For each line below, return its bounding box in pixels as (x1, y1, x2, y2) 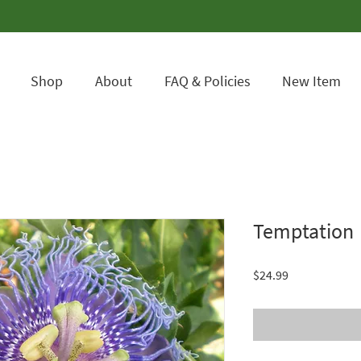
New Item (281, 72, 341, 90)
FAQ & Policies (164, 72, 251, 90)
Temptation (252, 218, 354, 245)
